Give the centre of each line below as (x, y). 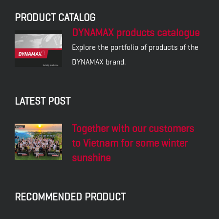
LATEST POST (43, 101)
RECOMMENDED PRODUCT (70, 197)
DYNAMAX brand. (99, 62)
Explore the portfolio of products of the (135, 47)
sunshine (91, 158)
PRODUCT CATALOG (55, 18)
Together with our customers (133, 129)
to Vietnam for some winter (130, 143)
